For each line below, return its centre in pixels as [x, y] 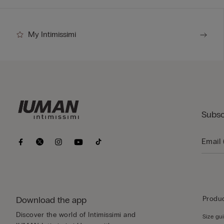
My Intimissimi [52, 34]
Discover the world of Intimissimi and [76, 215]
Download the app [51, 200]
